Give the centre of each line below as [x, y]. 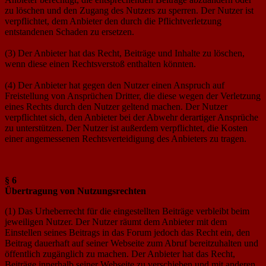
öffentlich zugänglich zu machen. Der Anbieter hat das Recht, [120, 254]
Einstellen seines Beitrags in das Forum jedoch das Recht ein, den [127, 232]
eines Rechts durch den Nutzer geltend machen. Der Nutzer [116, 106]
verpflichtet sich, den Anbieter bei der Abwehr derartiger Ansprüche [132, 117]
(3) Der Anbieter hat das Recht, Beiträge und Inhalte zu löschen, [125, 53]
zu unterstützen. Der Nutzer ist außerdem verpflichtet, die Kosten [126, 128]
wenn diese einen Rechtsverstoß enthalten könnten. [100, 64]
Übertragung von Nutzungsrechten [75, 191]
